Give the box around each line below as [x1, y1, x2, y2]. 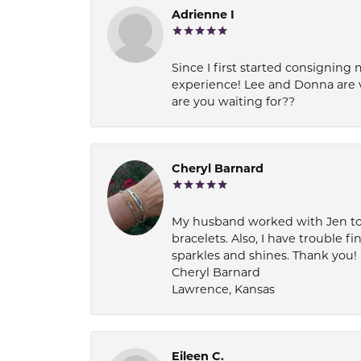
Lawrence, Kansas [172, 282, 275, 297]
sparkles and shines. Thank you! [172, 248, 357, 263]
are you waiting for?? [172, 94, 295, 109]
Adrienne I [172, 7, 234, 22]
